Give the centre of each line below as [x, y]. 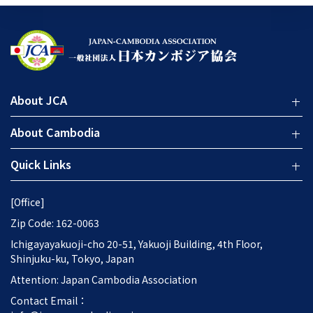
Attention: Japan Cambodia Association [104, 279]
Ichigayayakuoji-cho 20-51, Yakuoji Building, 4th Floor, [137, 244]
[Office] [28, 202]
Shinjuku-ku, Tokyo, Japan [72, 259]
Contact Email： [49, 300]
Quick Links [41, 164]
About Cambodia [55, 132]
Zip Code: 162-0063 [55, 223]
